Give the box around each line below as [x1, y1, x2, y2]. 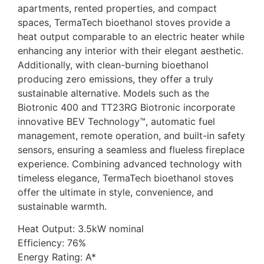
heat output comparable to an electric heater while [18, 30, 245, 42]
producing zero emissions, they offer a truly [18, 72, 213, 85]
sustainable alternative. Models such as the [18, 87, 209, 99]
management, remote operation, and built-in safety [18, 129, 245, 141]
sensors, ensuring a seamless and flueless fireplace [18, 143, 245, 156]
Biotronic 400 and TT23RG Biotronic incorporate [18, 101, 235, 113]
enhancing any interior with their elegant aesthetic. [18, 44, 243, 57]
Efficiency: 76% [18, 237, 86, 249]
